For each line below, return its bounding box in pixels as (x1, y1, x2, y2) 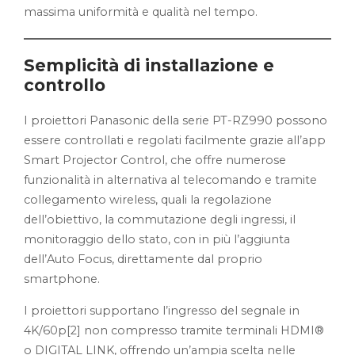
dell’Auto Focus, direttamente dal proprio (24, 251, 262, 266)
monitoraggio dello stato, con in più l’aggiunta (24, 231, 290, 246)
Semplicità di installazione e (24, 55, 274, 75)
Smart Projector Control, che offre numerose (24, 152, 286, 167)
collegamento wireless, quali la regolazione (24, 192, 272, 207)
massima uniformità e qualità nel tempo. (24, 4, 261, 19)
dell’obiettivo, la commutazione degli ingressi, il (24, 212, 296, 227)
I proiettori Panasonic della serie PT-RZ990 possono (24, 113, 327, 128)
